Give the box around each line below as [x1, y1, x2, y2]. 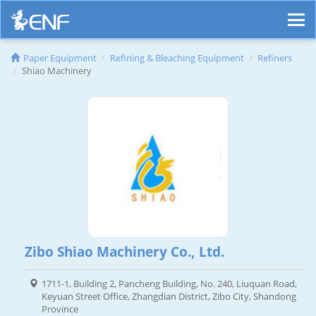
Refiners [257, 51, 292, 65]
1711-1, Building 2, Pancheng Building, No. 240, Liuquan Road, [42, 277, 297, 291]
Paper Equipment [23, 51, 97, 65]
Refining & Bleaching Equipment [110, 51, 244, 65]
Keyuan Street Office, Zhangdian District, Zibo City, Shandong [42, 290, 296, 303]
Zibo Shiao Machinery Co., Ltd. [25, 243, 224, 262]
